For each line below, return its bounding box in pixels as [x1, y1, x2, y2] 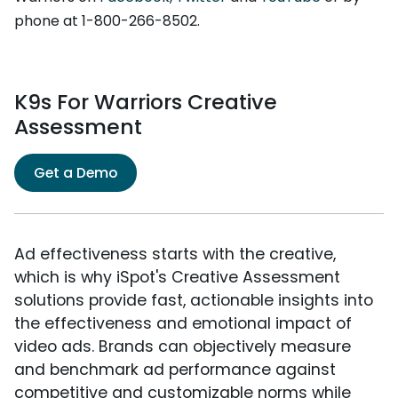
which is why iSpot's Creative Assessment [14, 267, 340, 289]
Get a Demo [34, 163, 117, 184]
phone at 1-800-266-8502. [14, 11, 200, 32]
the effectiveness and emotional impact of [14, 313, 352, 335]
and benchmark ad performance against [14, 359, 336, 381]
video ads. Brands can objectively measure [14, 336, 351, 358]
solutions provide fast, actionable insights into [14, 290, 373, 312]
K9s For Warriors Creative [14, 87, 277, 117]
